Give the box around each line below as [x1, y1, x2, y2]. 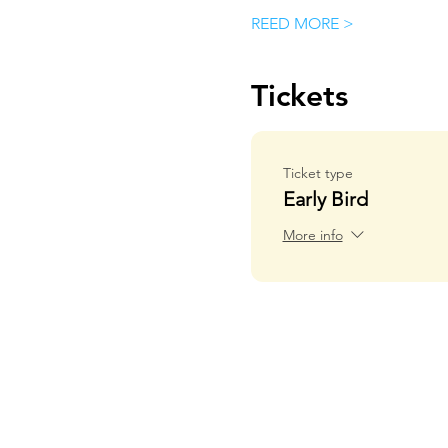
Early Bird [282, 187, 368, 211]
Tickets [250, 78, 348, 114]
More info [282, 226, 343, 245]
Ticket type [282, 164, 353, 182]
